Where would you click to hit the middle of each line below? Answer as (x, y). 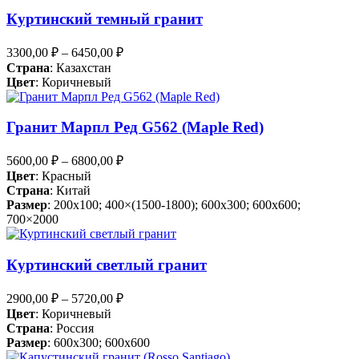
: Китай (70, 191)
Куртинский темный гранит (105, 19)
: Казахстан (81, 67)
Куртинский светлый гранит (107, 264)
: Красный (63, 176)
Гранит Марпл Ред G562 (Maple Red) (135, 127)
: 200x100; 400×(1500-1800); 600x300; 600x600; (174, 205)
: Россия (72, 328)
